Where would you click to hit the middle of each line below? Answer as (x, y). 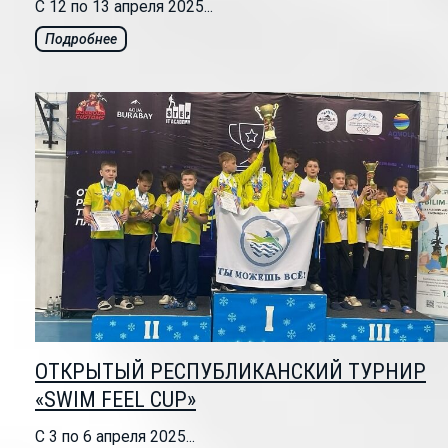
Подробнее (81, 39)
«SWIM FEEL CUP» (115, 400)
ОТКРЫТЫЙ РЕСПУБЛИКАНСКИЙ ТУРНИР (230, 372)
